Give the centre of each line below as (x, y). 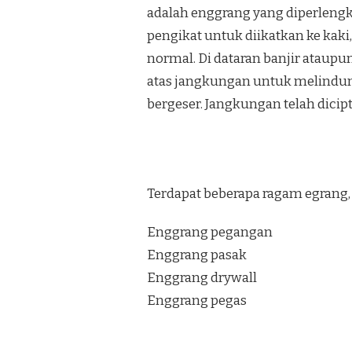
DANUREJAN (149, 33)
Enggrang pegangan (210, 232)
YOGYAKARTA (154, 48)
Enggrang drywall (202, 277)
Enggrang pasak (197, 255)
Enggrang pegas (197, 300)
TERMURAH (148, 18)
